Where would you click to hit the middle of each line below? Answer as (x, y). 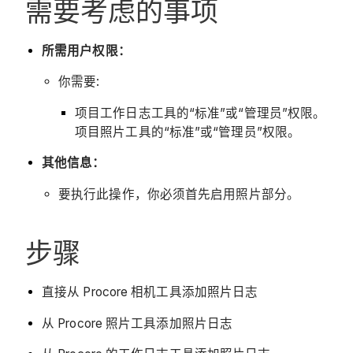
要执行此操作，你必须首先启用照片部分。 (179, 194)
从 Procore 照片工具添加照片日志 (137, 323)
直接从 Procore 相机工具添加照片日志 (150, 292)
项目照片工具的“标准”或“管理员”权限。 (188, 132)
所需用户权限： (86, 50)
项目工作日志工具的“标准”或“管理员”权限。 (201, 113)
